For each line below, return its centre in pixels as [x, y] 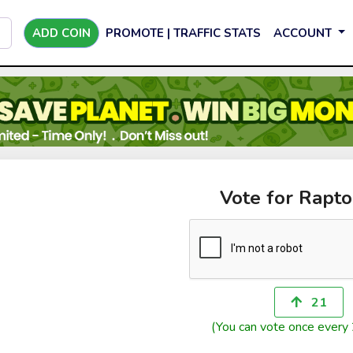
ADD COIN [61, 33]
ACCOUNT [304, 33]
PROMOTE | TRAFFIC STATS [183, 33]
